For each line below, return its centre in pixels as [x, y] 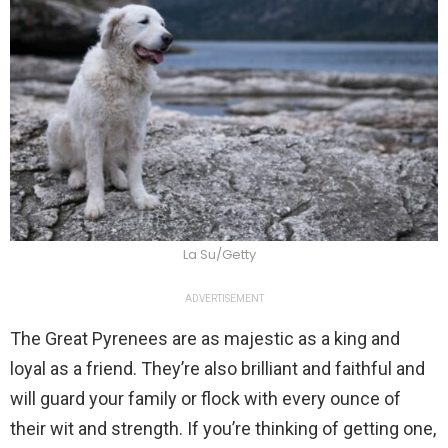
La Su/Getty [219, 255]
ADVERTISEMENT [224, 299]
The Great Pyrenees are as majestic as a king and [205, 339]
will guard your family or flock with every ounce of [205, 399]
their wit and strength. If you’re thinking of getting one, [223, 429]
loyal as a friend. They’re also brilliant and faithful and [217, 369]
